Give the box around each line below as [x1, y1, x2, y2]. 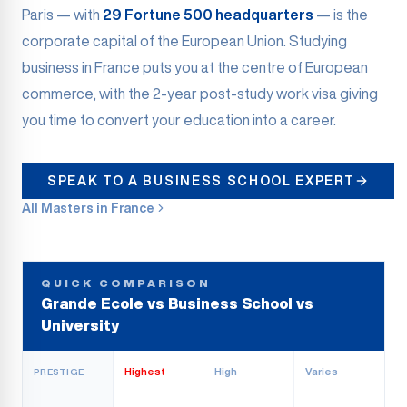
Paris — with [22, 7, 103, 22]
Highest [124, 366, 165, 376]
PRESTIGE [34, 367, 84, 376]
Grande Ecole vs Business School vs [41, 296, 313, 311]
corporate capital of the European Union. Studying [22, 34, 347, 48]
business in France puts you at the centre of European [22, 60, 368, 74]
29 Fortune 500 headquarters [103, 7, 313, 22]
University [41, 318, 120, 333]
